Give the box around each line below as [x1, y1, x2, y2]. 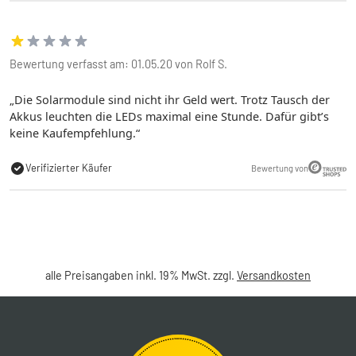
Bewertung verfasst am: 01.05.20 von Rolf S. [10, 56, 227, 71]
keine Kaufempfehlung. [10, 125, 136, 141]
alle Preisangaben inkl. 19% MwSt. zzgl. [45, 268, 237, 282]
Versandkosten [237, 268, 311, 282]
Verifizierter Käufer [25, 161, 112, 175]
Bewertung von [251, 162, 308, 173]
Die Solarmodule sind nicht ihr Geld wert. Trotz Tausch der [14, 91, 330, 107]
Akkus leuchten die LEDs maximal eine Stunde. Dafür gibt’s [10, 108, 329, 124]
